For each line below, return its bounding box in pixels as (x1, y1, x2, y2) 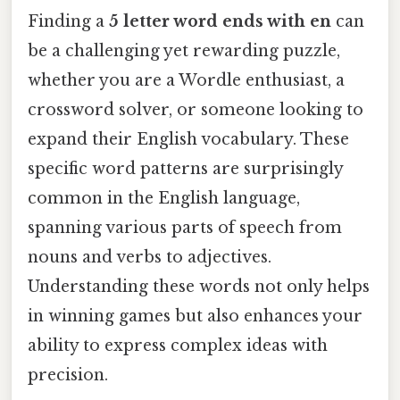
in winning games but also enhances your (28, 305, 362, 326)
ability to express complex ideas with (28, 335, 328, 355)
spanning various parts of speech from (28, 217, 342, 237)
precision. (28, 364, 108, 385)
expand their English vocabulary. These (28, 129, 349, 149)
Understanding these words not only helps (28, 276, 370, 296)
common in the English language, (28, 187, 300, 208)
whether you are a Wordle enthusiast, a (28, 70, 345, 90)
